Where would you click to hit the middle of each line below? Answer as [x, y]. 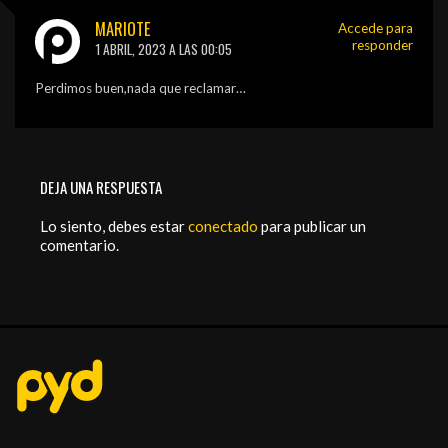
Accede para [375, 27]
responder [382, 44]
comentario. [79, 244]
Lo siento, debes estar [114, 225]
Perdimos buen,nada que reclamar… [140, 87]
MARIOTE [123, 28]
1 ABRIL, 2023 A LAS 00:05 [163, 48]
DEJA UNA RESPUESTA [101, 186]
